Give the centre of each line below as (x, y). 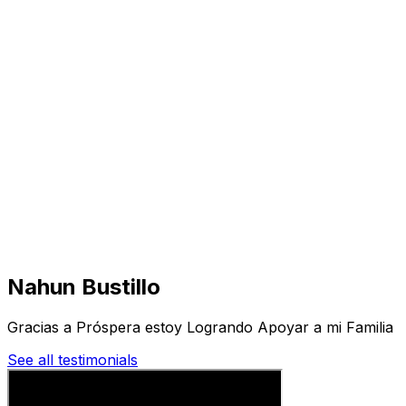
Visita (61, 64)
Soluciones (80, 154)
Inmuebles (78, 124)
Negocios (75, 94)
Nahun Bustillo (84, 286)
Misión (66, 172)
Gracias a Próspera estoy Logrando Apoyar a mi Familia (200, 327)
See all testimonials (72, 359)
